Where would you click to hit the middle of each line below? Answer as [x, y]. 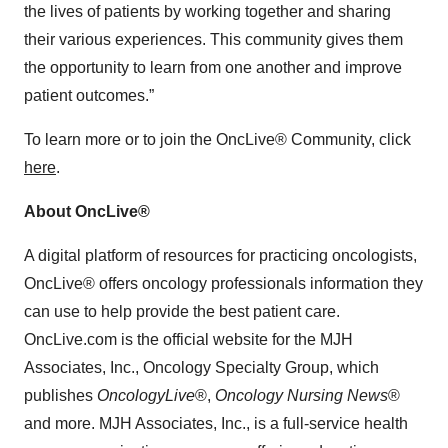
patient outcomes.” [89, 95]
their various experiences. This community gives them [213, 39]
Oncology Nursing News [301, 395]
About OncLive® [87, 211]
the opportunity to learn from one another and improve [213, 67]
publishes [60, 395]
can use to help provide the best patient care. [182, 311]
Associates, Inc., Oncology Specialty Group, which [201, 367]
